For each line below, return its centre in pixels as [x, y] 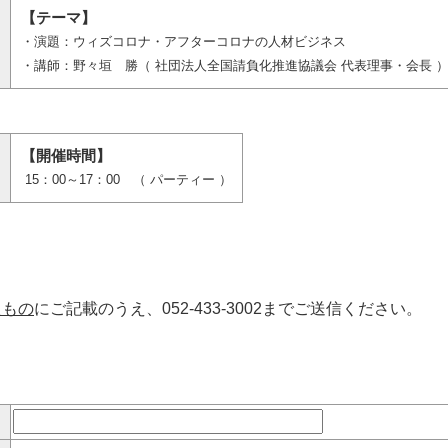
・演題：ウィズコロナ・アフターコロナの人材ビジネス [183, 41]
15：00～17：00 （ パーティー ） [126, 179]
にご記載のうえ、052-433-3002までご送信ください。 [228, 308]
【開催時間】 [66, 155]
